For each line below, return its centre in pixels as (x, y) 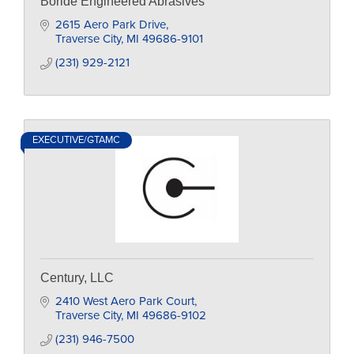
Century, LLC (77, 278)
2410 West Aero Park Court (124, 301)
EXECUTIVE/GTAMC (76, 140)
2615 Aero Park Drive (110, 24)
